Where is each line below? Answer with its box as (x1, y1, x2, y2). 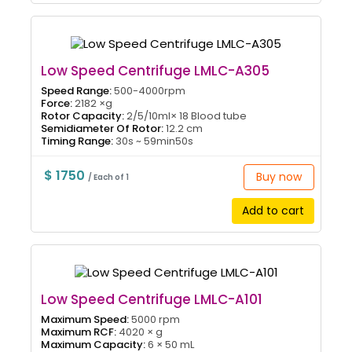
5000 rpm (129, 312, 180, 328)
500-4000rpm (112, 83, 185, 99)
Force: (41, 96, 72, 112)
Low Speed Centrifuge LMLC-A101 (41, 290, 262, 310)
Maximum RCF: (41, 324, 116, 340)
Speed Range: (41, 83, 112, 99)
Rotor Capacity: (41, 108, 124, 124)
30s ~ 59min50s (113, 134, 193, 149)
